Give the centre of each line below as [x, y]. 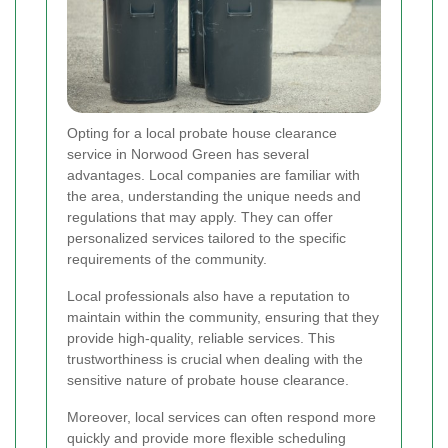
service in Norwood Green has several [188, 153]
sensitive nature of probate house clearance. [208, 379]
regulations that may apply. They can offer [200, 216]
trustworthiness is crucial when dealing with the [215, 358]
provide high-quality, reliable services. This [201, 337]
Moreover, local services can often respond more [221, 416]
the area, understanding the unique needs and [214, 195]
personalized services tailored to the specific [206, 237]
